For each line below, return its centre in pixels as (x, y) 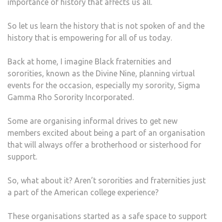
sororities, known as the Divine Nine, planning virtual (101, 73)
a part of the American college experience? (83, 192)
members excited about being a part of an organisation (106, 133)
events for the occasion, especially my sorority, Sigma (104, 85)
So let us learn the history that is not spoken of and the (106, 26)
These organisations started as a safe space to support (107, 216)
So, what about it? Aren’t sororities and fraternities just (107, 180)
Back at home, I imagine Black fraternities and (89, 61)
